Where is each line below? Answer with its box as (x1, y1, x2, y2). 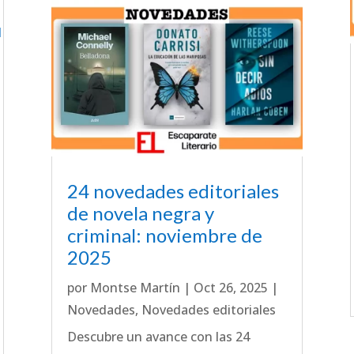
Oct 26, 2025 (193, 279, 268, 297)
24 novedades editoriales (66, 179, 279, 203)
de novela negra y (66, 201, 214, 225)
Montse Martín (89, 279, 180, 297)
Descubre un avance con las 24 (66, 328, 250, 346)
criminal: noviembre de (66, 224, 262, 247)
